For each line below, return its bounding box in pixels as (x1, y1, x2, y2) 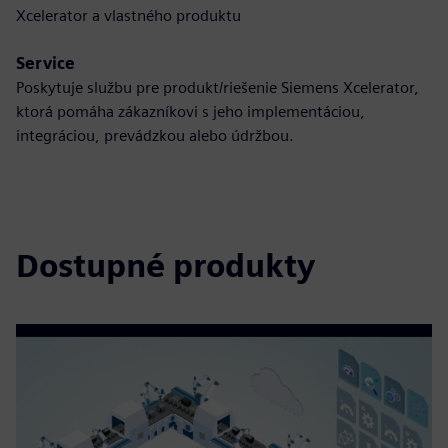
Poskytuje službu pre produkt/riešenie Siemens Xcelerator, (16, 78, 419, 97)
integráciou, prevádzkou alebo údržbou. (16, 126, 294, 145)
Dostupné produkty (16, 246, 315, 285)
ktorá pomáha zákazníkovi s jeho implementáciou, (16, 102, 365, 121)
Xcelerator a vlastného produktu (16, 6, 241, 25)
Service (16, 54, 75, 73)
